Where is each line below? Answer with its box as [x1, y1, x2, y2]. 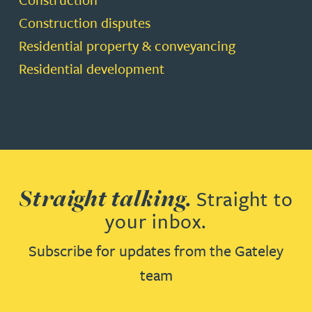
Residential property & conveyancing [19, 36, 235, 56]
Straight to [196, 185, 293, 212]
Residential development [19, 58, 164, 79]
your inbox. [105, 207, 207, 235]
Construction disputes [19, 13, 150, 33]
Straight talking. [19, 182, 197, 214]
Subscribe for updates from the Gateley [29, 240, 283, 261]
